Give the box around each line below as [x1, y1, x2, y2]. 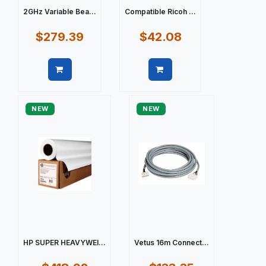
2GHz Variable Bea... [23, 7, 96, 16]
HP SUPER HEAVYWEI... [23, 237, 106, 247]
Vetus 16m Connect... [134, 237, 209, 247]
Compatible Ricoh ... [125, 7, 196, 16]
